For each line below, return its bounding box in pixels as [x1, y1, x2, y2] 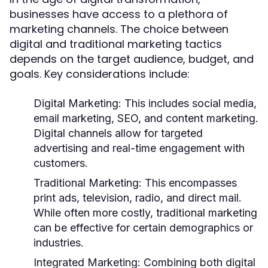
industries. [33, 236, 84, 249]
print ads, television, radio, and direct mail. [33, 191, 242, 204]
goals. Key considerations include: [10, 66, 190, 81]
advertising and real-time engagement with [33, 142, 245, 154]
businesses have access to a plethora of [10, 7, 228, 22]
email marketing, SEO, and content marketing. [33, 112, 258, 124]
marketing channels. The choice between [10, 22, 229, 36]
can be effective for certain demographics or [33, 221, 253, 234]
